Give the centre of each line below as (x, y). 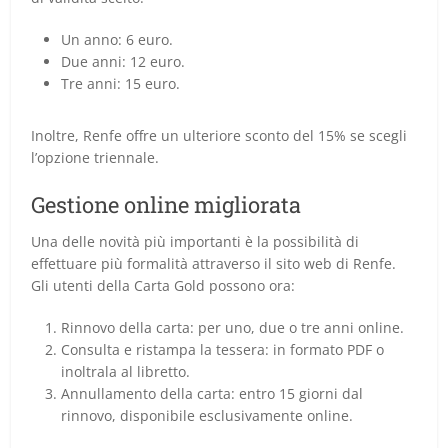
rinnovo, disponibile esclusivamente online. (207, 415)
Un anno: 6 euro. (117, 39)
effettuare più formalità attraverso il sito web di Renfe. (214, 263)
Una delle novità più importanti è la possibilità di (195, 241)
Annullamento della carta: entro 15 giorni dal (212, 393)
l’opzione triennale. (95, 157)
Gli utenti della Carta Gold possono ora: (163, 285)
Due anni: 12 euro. (123, 61)
